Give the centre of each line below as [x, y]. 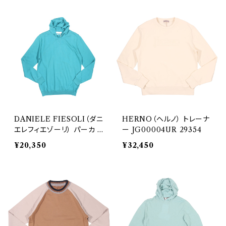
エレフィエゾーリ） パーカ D [59, 130]
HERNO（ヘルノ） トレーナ [166, 119]
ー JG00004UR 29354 [162, 130]
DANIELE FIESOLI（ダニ [59, 119]
